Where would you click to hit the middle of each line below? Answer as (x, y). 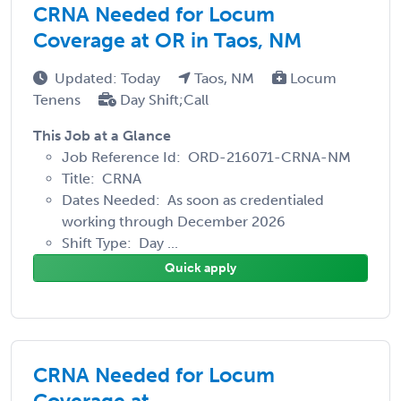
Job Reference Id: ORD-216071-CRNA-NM (206, 157)
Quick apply (200, 268)
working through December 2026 (174, 221)
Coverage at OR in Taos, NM (167, 40)
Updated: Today (109, 78)
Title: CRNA (102, 178)
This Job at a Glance (102, 135)
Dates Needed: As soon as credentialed (193, 200)
